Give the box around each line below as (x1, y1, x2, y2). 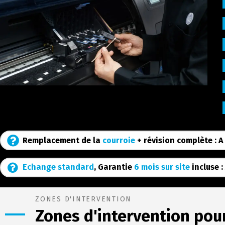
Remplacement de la (23, 135, 103, 145)
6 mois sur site (134, 162, 190, 172)
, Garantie (94, 162, 135, 172)
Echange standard (23, 162, 94, 172)
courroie (102, 135, 136, 145)
